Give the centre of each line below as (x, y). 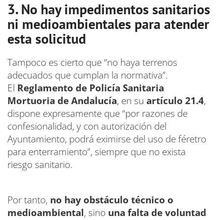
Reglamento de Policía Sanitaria (91, 88)
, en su (132, 101)
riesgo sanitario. (40, 165)
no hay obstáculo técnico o (112, 200)
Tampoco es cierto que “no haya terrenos (92, 63)
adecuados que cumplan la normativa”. (88, 75)
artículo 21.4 (175, 101)
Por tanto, (29, 200)
